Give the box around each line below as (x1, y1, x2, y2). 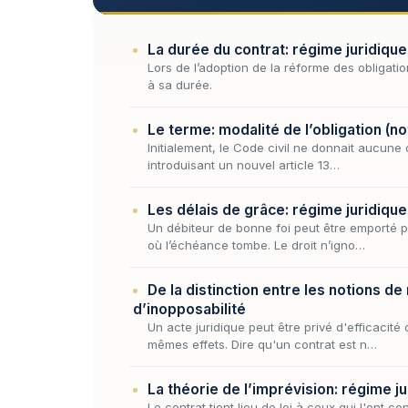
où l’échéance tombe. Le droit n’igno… (148, 237, 365, 252)
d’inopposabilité (133, 300, 246, 318)
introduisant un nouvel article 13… (148, 157, 340, 172)
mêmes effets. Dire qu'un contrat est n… (148, 336, 377, 352)
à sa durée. (148, 76, 212, 92)
